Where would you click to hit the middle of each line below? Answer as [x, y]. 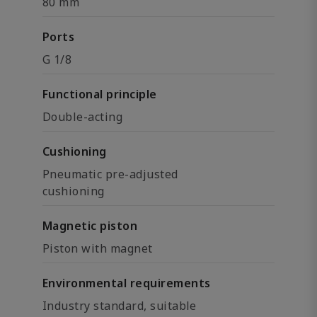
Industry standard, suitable [120, 306]
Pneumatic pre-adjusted [110, 174]
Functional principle [100, 94]
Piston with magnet [98, 248]
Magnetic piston [90, 226]
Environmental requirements [127, 283]
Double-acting [83, 117]
